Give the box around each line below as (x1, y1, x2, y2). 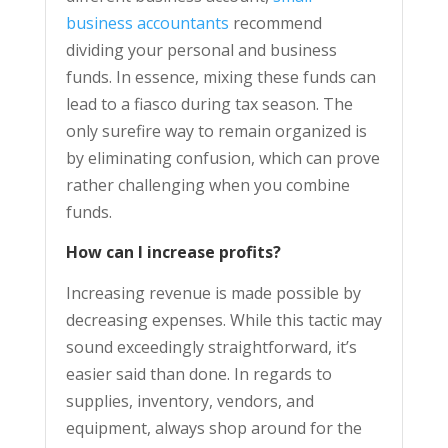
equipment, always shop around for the (65, 417, 362, 440)
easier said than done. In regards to (65, 363, 332, 386)
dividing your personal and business (65, 39, 337, 62)
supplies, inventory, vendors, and (65, 390, 314, 413)
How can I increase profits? (65, 241, 281, 264)
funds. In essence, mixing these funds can (65, 66, 376, 89)
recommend (228, 12, 322, 35)
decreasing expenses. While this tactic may (65, 309, 382, 332)
